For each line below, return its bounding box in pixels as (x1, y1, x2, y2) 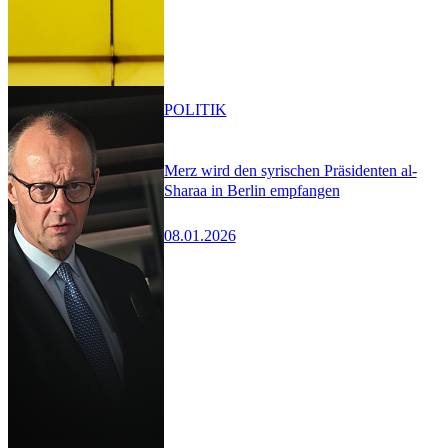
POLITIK (163, 100, 227, 118)
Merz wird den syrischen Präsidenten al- (163, 161, 417, 179)
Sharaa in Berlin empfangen (163, 181, 340, 199)
